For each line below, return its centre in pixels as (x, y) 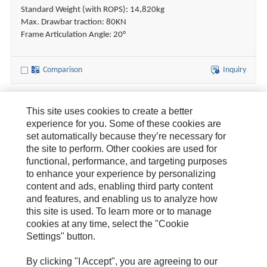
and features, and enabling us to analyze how (122, 199)
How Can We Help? (56, 142)
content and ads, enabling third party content (120, 186)
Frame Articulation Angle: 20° (73, 35)
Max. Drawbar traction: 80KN (73, 23)
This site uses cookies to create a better (110, 111)
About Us (35, 116)
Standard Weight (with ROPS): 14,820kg (92, 10)
